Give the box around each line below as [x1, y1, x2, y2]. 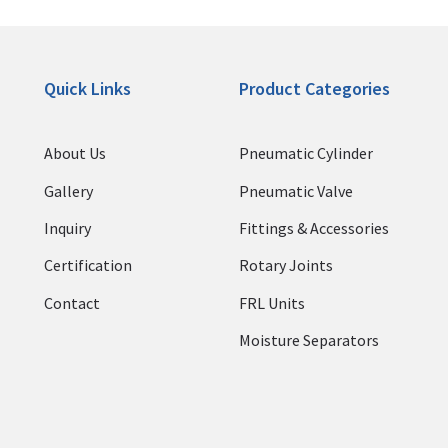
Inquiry [43, 218, 91, 239]
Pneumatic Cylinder [239, 143, 373, 164]
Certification [43, 255, 132, 276]
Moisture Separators [239, 330, 379, 351]
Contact [43, 292, 100, 313]
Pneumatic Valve [239, 180, 353, 201]
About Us [43, 143, 106, 164]
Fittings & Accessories [239, 218, 389, 239]
